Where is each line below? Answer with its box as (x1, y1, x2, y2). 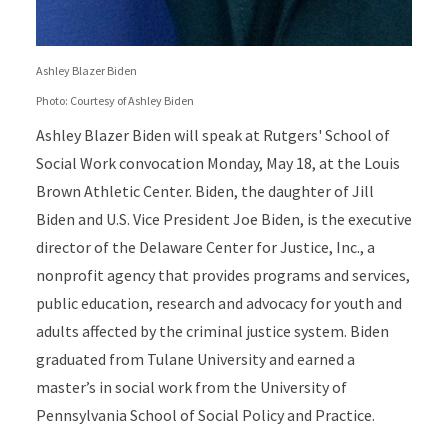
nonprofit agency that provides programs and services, (35, 265, 410, 285)
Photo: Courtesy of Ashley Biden (35, 93, 194, 108)
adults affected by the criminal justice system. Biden (35, 321, 389, 341)
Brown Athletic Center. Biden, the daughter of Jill (35, 181, 374, 201)
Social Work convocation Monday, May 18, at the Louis (35, 153, 400, 173)
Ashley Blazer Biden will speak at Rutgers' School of (35, 125, 390, 145)
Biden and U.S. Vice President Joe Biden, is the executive (35, 209, 412, 229)
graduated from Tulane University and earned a (35, 349, 355, 369)
